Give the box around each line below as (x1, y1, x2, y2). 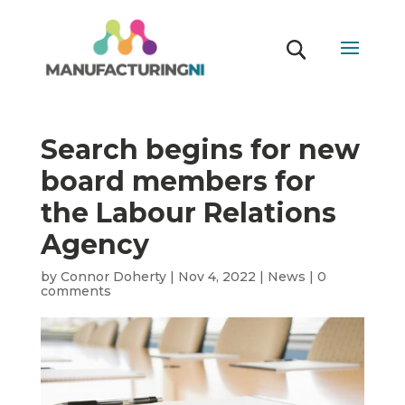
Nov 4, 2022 (177, 268, 256, 285)
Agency (40, 228, 149, 261)
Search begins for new (40, 133, 360, 166)
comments (40, 283, 111, 299)
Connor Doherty (60, 268, 166, 285)
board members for (40, 165, 316, 198)
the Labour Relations (40, 196, 336, 230)
